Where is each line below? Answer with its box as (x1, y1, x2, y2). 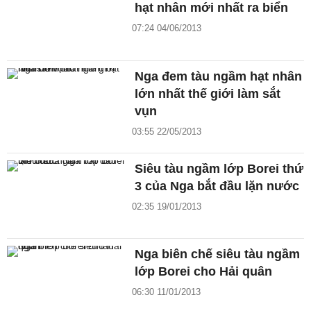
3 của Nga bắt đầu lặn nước (135, 178, 300, 193)
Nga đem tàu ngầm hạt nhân (135, 69, 303, 83)
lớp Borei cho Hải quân (135, 264, 273, 279)
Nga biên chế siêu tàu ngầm (135, 247, 301, 262)
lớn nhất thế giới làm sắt (135, 86, 281, 101)
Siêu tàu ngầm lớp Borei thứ (135, 161, 304, 176)
